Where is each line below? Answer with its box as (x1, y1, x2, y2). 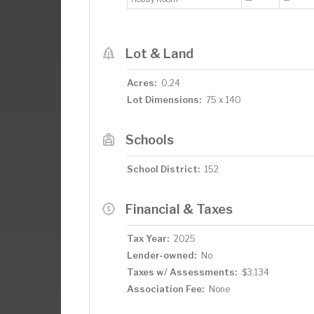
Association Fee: (127, 283, 204, 294)
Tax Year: (127, 233, 169, 244)
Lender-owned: (127, 250, 196, 261)
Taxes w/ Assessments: (127, 266, 237, 278)
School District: (127, 163, 200, 175)
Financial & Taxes (125, 201, 233, 217)
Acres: (127, 77, 156, 88)
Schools (125, 132, 174, 147)
